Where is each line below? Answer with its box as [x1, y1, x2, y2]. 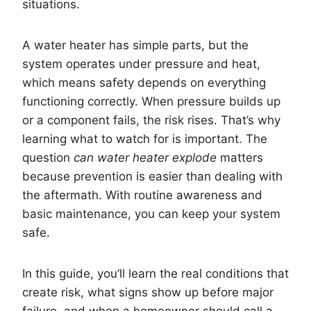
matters [217, 151, 263, 165]
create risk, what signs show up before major [22, 285, 274, 300]
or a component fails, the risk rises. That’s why [22, 113, 280, 128]
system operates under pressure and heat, [22, 57, 260, 72]
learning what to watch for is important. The [22, 132, 267, 146]
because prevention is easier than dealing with [22, 169, 283, 184]
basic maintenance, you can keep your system [22, 207, 280, 221]
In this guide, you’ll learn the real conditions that [22, 267, 289, 281]
